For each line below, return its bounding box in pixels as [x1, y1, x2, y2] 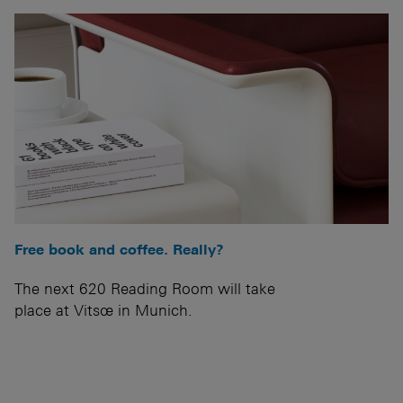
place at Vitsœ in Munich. [14, 300, 193, 319]
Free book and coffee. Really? [14, 240, 224, 257]
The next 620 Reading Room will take [14, 279, 275, 298]
